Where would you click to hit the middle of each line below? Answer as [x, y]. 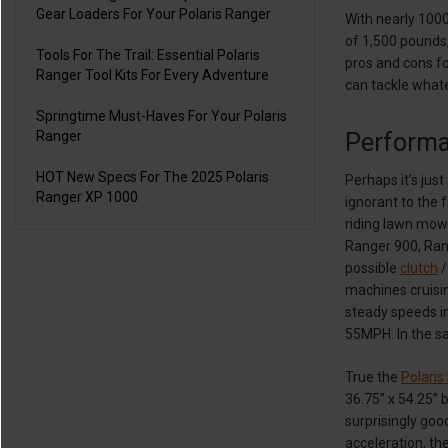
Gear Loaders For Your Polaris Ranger [153, 14]
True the [373, 376]
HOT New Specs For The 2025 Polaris [152, 177]
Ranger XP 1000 [87, 197]
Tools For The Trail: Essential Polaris [148, 55]
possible [372, 267]
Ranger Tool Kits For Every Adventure [152, 75]
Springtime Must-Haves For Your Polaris [161, 116]
